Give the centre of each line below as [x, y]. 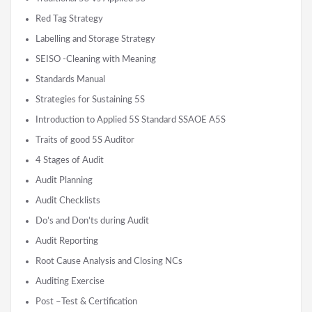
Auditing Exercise [70, 281]
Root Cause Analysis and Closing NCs [109, 261]
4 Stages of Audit [70, 160]
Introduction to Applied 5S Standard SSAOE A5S [131, 119]
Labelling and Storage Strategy [95, 39]
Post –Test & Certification [86, 301]
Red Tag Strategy [69, 18]
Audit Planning [64, 180]
